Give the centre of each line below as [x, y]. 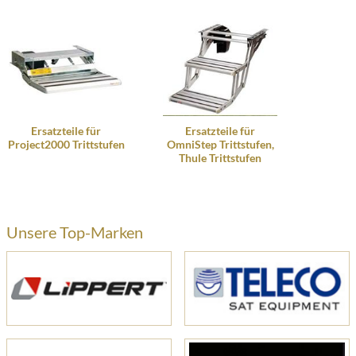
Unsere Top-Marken [75, 232]
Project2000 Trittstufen [66, 144]
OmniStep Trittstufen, [220, 144]
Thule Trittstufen [220, 158]
